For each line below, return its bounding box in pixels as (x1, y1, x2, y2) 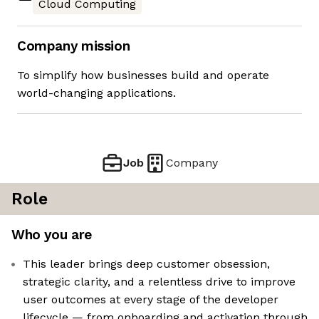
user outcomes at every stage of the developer (23, 293, 278, 307)
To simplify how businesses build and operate (17, 68, 269, 83)
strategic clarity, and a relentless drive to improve (23, 275, 296, 289)
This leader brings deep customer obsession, (23, 257, 270, 271)
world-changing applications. (17, 86, 176, 100)
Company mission (17, 38, 130, 55)
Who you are (11, 226, 92, 244)
